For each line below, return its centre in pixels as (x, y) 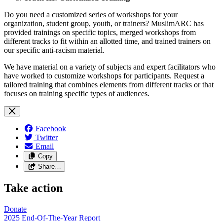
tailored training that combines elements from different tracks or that (109, 84)
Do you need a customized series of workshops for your (91, 14)
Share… (49, 166)
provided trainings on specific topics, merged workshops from (100, 32)
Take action (33, 188)
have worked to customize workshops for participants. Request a (104, 75)
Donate (15, 209)
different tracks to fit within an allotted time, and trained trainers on (107, 41)
